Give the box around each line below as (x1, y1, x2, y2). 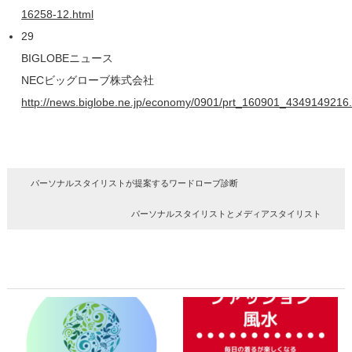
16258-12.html (21, 8, 94, 21)
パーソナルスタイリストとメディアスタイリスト (130, 209, 321, 219)
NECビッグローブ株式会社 (21, 74, 155, 87)
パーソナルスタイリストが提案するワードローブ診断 (31, 178, 239, 189)
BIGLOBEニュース (21, 52, 114, 65)
